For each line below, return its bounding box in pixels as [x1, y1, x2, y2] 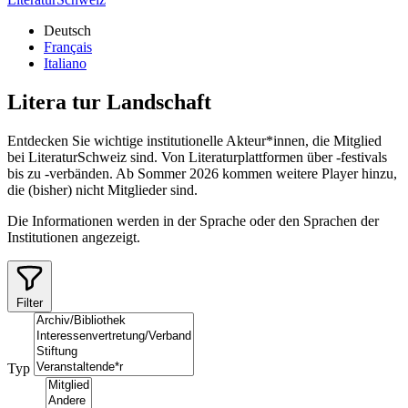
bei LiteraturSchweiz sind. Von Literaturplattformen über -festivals [7, 148, 387, 165]
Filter [16, 295, 43, 310]
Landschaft [107, 89, 211, 114]
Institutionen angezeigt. [7, 229, 140, 245]
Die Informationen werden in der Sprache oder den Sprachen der [7, 212, 379, 229]
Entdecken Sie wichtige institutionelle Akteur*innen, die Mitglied [7, 132, 382, 148]
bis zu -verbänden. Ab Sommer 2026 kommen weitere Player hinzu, [7, 165, 397, 181]
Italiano [44, 56, 87, 71]
